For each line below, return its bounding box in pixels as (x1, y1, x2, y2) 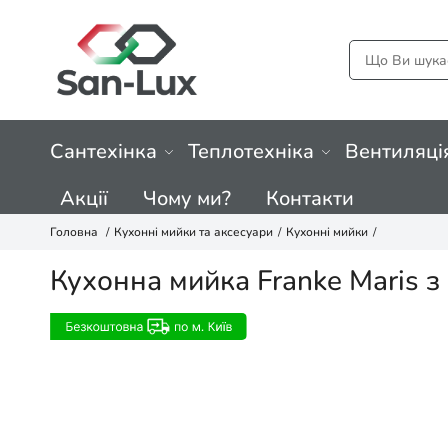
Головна (50, 224, 98, 240)
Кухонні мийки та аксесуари (114, 224, 273, 240)
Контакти (266, 185, 354, 212)
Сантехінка (50, 138, 157, 165)
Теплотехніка (188, 138, 314, 165)
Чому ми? (143, 185, 231, 212)
